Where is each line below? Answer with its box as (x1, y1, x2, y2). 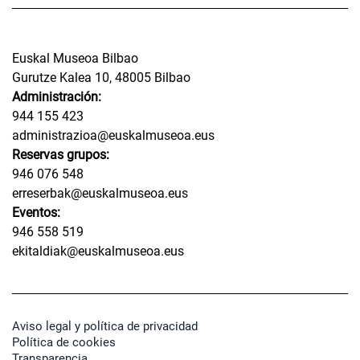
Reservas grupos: (12, 146, 109, 162)
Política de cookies (12, 334, 116, 350)
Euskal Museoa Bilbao (12, 50, 138, 66)
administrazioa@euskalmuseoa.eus (12, 127, 215, 143)
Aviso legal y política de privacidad (12, 318, 198, 333)
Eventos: (12, 204, 60, 220)
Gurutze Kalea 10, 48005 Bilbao (12, 69, 190, 85)
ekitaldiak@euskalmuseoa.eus (12, 243, 184, 259)
